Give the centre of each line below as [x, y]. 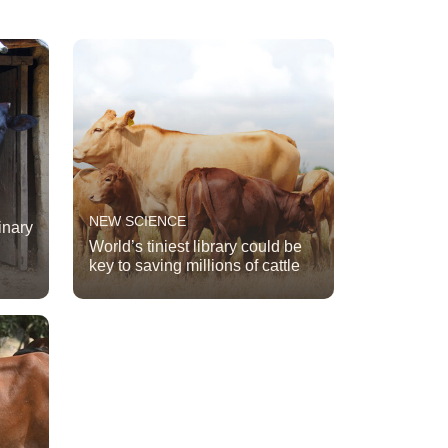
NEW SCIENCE [137, 221]
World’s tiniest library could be [195, 247]
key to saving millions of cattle [194, 266]
